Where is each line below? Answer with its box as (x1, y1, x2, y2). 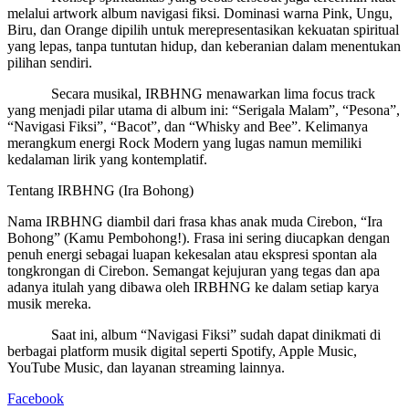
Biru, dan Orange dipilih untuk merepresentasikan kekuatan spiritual (7, 21, 399, 37)
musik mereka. (7, 295, 91, 311)
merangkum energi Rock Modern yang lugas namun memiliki (7, 134, 362, 151)
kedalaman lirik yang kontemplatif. (7, 151, 207, 167)
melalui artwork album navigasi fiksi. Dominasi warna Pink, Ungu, (7, 5, 393, 21)
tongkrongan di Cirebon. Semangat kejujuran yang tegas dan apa (7, 262, 380, 278)
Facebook (7, 390, 64, 406)
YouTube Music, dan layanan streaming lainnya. (7, 359, 285, 375)
